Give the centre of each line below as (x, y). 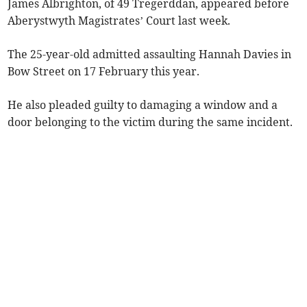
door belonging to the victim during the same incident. (150, 122)
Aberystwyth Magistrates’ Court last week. (119, 21)
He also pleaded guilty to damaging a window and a (143, 105)
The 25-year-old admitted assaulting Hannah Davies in (150, 54)
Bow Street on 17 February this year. (104, 72)
